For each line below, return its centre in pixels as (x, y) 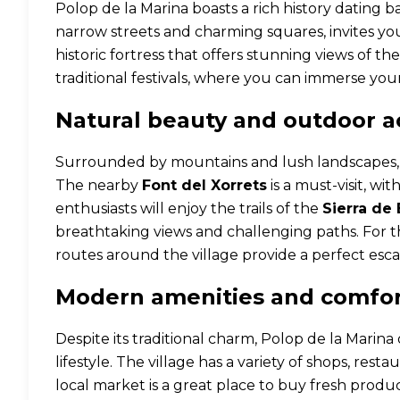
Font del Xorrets (204, 185)
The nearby (99, 185)
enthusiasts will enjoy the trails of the (189, 208)
